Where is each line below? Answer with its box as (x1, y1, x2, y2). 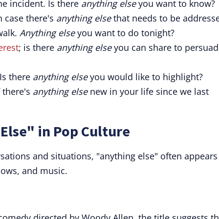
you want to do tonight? (75, 27, 175, 39)
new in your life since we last (88, 86, 209, 97)
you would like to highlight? (88, 71, 203, 83)
